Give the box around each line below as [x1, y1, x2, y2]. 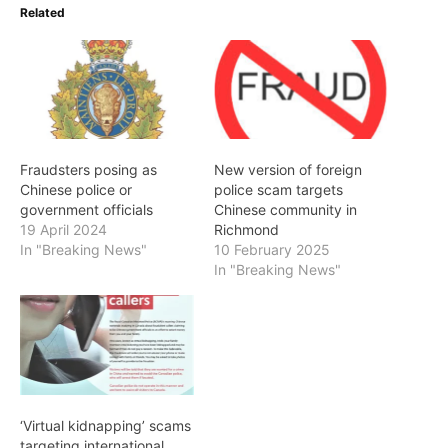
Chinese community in [214, 201, 357, 219]
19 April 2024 [20, 221, 107, 239]
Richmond [214, 221, 279, 239]
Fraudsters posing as [20, 161, 157, 179]
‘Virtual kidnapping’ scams [20, 416, 191, 434]
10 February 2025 [214, 241, 330, 259]
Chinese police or [20, 181, 132, 199]
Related [20, 5, 65, 20]
